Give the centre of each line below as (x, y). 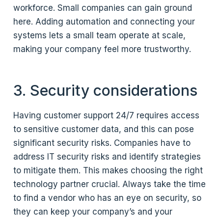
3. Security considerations (106, 90)
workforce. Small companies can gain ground (103, 8)
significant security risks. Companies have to (102, 143)
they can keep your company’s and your (93, 211)
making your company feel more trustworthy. (102, 49)
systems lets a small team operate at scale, (100, 35)
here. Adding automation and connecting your (104, 21)
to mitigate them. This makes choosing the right (108, 170)
